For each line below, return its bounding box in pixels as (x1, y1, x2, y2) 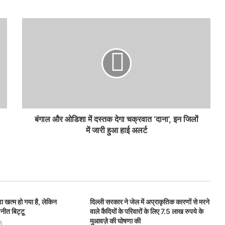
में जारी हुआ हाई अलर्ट (85, 125, 147, 135)
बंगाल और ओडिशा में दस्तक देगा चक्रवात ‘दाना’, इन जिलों (34, 114, 198, 124)
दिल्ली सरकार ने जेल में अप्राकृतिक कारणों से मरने (89, 197, 209, 206)
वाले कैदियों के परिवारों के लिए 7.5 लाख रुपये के (89, 207, 203, 215)
